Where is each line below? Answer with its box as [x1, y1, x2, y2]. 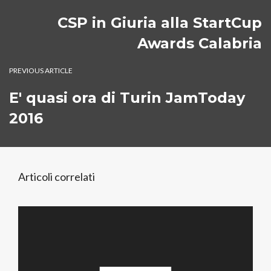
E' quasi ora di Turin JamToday [9, 89, 245, 106]
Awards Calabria [137, 34, 262, 52]
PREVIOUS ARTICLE [9, 66, 73, 75]
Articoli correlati [18, 170, 95, 183]
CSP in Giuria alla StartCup [57, 14, 262, 31]
